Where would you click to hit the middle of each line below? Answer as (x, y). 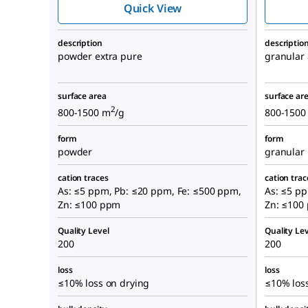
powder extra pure (100, 56)
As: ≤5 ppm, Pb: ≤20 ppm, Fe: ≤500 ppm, (150, 191)
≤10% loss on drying (104, 283)
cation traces (83, 178)
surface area (82, 96)
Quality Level (84, 231)
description (80, 43)
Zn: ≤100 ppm (89, 205)
